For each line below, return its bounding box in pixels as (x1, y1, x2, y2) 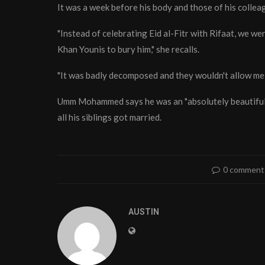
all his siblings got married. (57, 112, 161, 123)
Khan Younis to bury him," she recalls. (57, 44, 199, 55)
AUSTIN (128, 207, 159, 217)
